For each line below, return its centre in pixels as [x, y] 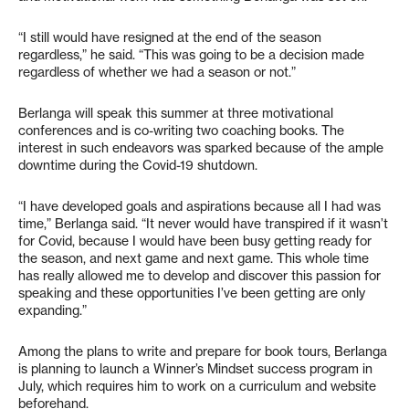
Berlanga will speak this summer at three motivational [176, 113]
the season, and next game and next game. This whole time [194, 258]
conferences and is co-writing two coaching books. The [181, 131]
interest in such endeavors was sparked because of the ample [201, 148]
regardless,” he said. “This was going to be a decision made [191, 55]
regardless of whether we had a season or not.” [157, 72]
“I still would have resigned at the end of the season [170, 37]
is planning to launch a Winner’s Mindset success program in [195, 369]
